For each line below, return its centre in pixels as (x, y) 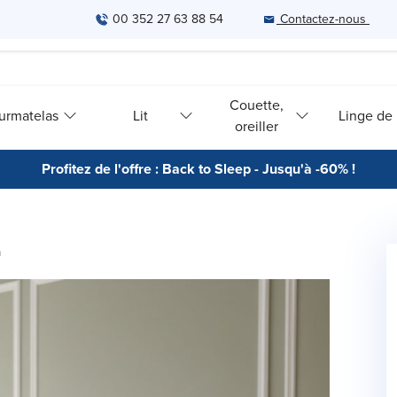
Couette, (257, 105)
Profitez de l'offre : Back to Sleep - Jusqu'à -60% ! (198, 169)
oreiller (257, 126)
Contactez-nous (323, 19)
